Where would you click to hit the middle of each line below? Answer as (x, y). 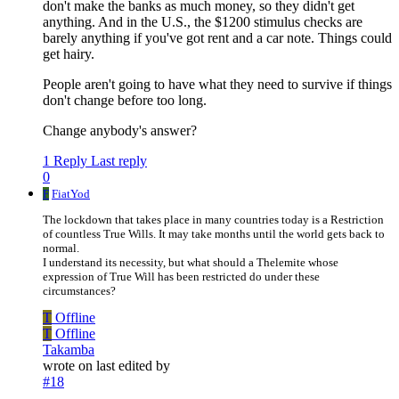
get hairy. (69, 54)
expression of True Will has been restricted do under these (181, 277)
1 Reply (65, 161)
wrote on (69, 366)
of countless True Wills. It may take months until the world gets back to (214, 234)
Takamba (69, 350)
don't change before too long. (125, 101)
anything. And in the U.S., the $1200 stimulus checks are (203, 22)
